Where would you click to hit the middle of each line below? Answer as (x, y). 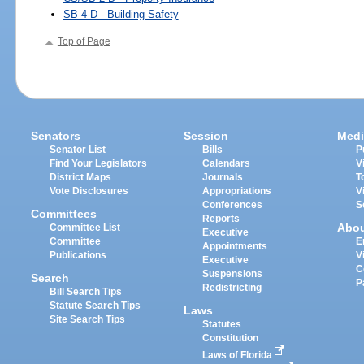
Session (206, 135)
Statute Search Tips (95, 306)
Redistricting (232, 287)
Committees (64, 213)
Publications (78, 255)
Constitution (231, 338)
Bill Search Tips (86, 292)
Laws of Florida (239, 355)
